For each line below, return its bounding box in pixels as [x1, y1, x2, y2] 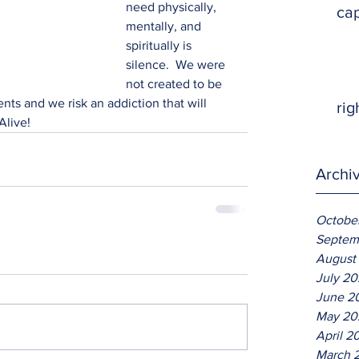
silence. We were [126, 58, 228, 71]
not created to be [126, 77, 225, 91]
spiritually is [126, 38, 195, 52]
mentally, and [126, 19, 204, 33]
